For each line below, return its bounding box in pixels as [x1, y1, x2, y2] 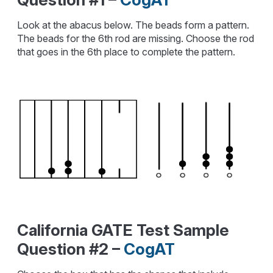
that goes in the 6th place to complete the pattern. [17, 46, 236, 58]
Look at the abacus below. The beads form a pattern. [17, 19, 250, 31]
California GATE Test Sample [17, 221, 230, 240]
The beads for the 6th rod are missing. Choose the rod [17, 32, 255, 44]
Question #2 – [17, 239, 124, 259]
